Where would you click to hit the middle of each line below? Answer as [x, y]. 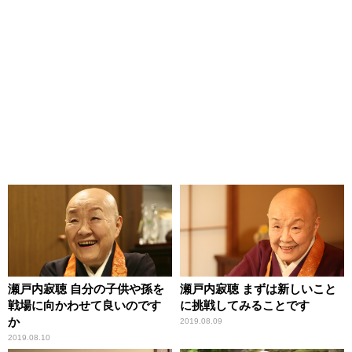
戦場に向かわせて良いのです [84, 306]
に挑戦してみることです [245, 306]
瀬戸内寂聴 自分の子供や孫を [86, 289]
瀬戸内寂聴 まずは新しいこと [258, 289]
